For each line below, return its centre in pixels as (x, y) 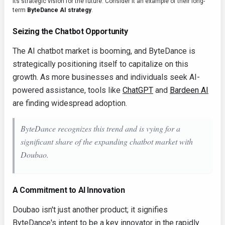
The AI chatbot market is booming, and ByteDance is (104, 51)
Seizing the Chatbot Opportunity (70, 31)
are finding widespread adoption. (70, 103)
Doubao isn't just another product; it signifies (90, 210)
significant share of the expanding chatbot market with (107, 141)
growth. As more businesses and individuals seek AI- (106, 77)
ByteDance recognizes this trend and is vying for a (100, 128)
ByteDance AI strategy (59, 10)
